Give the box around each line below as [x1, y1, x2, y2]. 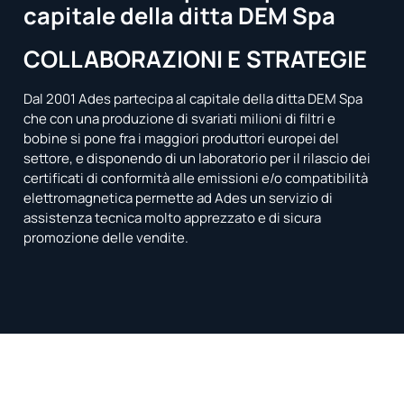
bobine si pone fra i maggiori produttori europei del [23, 129, 340, 149]
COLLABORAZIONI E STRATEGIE [23, 43, 368, 76]
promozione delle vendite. [23, 228, 189, 248]
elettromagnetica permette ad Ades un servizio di [23, 188, 334, 208]
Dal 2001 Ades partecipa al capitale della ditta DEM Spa [23, 89, 363, 109]
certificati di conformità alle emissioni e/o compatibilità [23, 169, 369, 188]
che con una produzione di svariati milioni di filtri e [23, 109, 336, 129]
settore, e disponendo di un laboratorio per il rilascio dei [23, 149, 372, 169]
